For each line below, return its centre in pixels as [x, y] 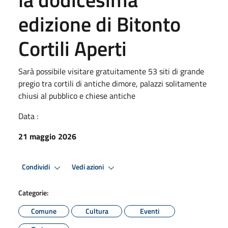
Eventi [150, 211]
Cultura [97, 211]
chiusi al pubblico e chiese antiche [77, 95]
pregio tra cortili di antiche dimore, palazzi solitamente [112, 83]
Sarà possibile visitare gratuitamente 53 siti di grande [111, 71]
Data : [28, 116]
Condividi [37, 167]
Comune [44, 211]
